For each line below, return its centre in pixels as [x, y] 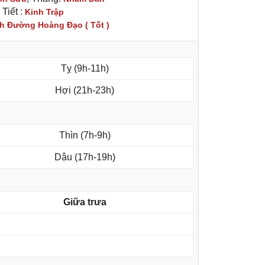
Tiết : [14, 12]
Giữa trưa [85, 202]
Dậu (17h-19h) [85, 157]
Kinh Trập [44, 12]
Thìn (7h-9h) [85, 135]
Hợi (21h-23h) [85, 91]
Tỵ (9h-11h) [85, 69]
